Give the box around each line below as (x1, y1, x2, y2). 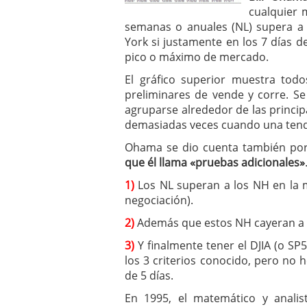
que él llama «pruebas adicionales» (125, 155, 305, 170)
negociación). (125, 193, 193, 208)
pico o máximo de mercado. (125, 49, 269, 64)
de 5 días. (125, 268, 173, 283)
